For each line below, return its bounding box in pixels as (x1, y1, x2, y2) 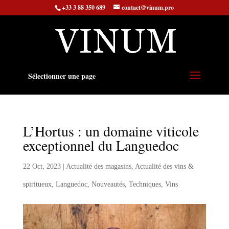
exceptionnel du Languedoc (22, 135, 179, 155)
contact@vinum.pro (122, 3, 174, 12)
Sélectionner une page (28, 71, 96, 81)
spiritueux (22, 180, 52, 188)
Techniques (128, 180, 161, 188)
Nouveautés (91, 180, 125, 188)
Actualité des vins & (134, 163, 194, 170)
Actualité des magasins (65, 163, 131, 170)
